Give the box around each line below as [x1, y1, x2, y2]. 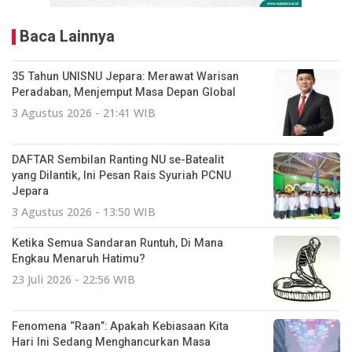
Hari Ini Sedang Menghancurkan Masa [12, 333, 211, 350]
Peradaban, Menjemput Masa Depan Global [12, 83, 236, 101]
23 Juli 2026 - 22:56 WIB [12, 271, 135, 287]
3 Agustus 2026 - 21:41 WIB [12, 104, 156, 120]
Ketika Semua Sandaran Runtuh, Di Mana [12, 234, 223, 251]
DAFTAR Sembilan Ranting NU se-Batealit [12, 151, 224, 168]
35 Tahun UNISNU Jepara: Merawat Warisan [12, 68, 239, 85]
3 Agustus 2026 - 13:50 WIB [12, 203, 156, 219]
